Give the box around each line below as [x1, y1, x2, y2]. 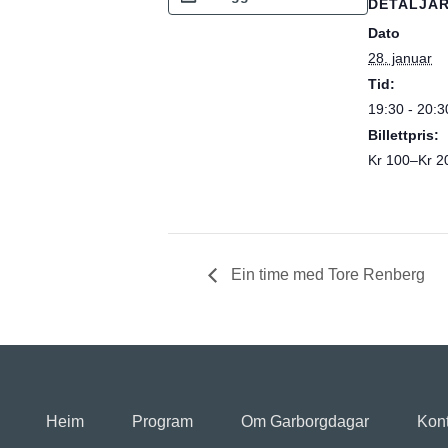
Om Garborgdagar [241, 413, 369, 431]
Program [132, 413, 193, 431]
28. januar [368, 50, 432, 67]
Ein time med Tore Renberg [227, 266, 425, 284]
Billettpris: [368, 127, 439, 144]
